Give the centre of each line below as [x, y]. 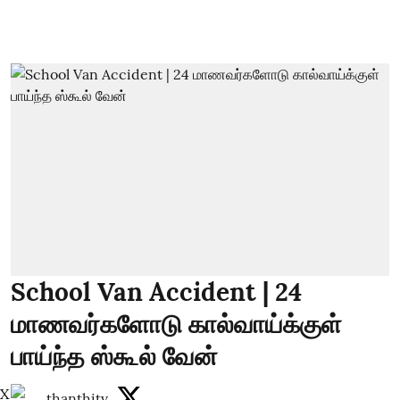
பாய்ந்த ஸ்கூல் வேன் [114, 356]
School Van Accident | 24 [156, 292]
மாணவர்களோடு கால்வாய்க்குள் [176, 324]
